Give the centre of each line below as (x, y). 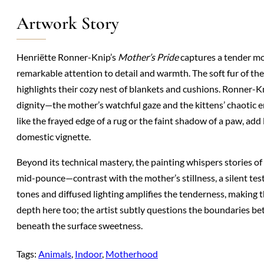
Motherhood (132, 254)
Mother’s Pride (148, 57)
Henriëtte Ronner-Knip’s (67, 57)
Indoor (88, 254)
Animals (55, 254)
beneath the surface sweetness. (80, 226)
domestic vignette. (54, 137)
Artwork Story (68, 24)
